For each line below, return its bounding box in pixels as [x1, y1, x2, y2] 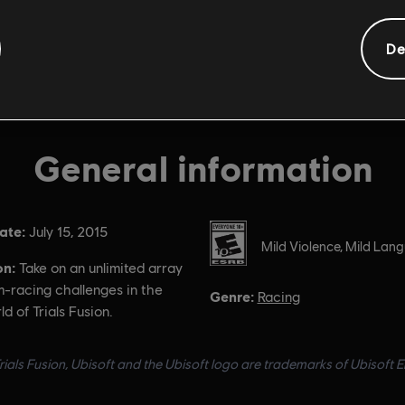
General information [33, 146, 372, 189]
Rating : [209, 222, 260, 240]
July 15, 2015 [28, 223, 108, 240]
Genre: [209, 287, 254, 305]
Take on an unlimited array [18, 259, 183, 277]
